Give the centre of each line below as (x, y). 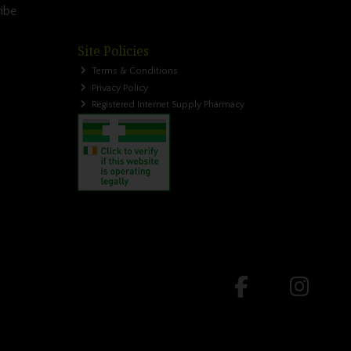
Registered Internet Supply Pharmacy (167, 105)
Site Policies (113, 51)
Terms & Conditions (134, 71)
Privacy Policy (119, 88)
